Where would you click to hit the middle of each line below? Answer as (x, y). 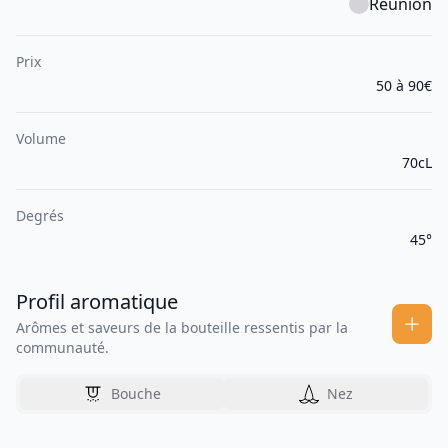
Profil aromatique (97, 302)
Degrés (40, 216)
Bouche (136, 394)
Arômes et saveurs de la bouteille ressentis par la (182, 328)
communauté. (62, 348)
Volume (41, 139)
